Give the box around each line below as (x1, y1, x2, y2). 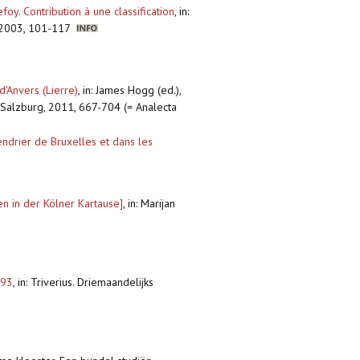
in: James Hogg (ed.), (83, 83, 181, 98)
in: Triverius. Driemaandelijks (18, 275, 153, 290)
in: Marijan (128, 196, 175, 211)
